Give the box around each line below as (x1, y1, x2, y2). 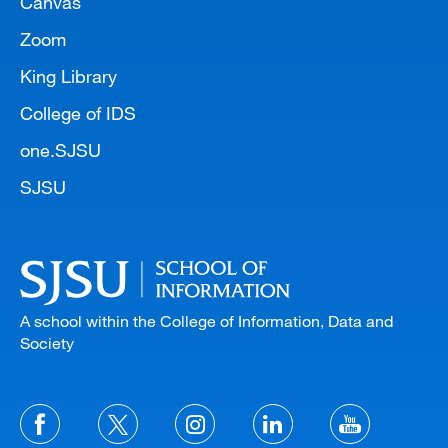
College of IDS (20, 101, 136, 124)
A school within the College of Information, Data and (20, 311, 393, 331)
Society (20, 333, 74, 353)
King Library (20, 64, 117, 87)
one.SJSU (20, 138, 101, 161)
